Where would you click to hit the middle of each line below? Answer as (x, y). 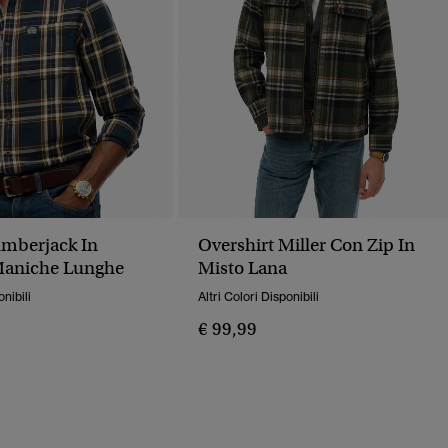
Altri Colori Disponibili (258, 297)
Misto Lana (242, 268)
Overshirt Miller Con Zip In (306, 245)
